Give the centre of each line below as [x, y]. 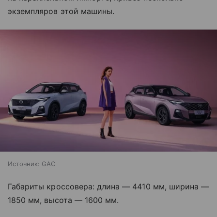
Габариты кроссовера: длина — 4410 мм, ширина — [108, 187]
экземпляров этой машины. [61, 11]
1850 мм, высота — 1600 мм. [63, 200]
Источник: [24, 164]
